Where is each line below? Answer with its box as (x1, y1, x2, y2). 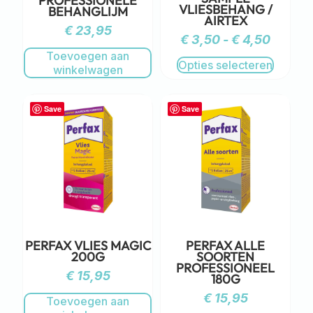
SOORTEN (196, 248, 254, 265)
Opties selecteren (178, 58, 272, 73)
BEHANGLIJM (48, 3, 128, 20)
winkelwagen (52, 62, 123, 77)
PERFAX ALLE (186, 237, 265, 254)
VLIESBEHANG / (178, 1, 272, 18)
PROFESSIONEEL (176, 259, 275, 276)
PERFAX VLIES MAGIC (24, 237, 151, 254)
